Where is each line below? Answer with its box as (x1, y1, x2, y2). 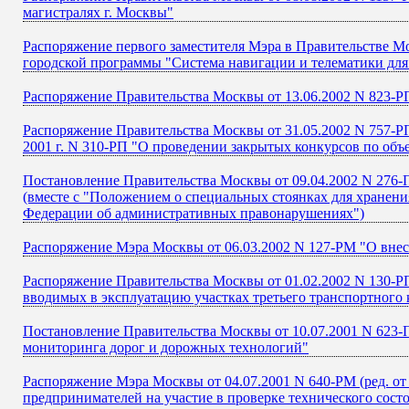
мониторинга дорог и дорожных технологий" (23, 340, 309, 355)
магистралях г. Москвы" (23, 5, 173, 20)
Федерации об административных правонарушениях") (23, 205, 364, 221)
